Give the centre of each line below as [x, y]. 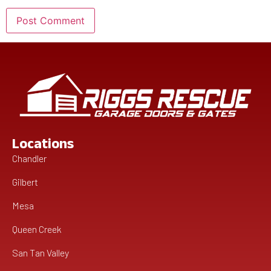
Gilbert [25, 181]
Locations [43, 143]
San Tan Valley [41, 252]
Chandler [29, 158]
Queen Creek [37, 229]
